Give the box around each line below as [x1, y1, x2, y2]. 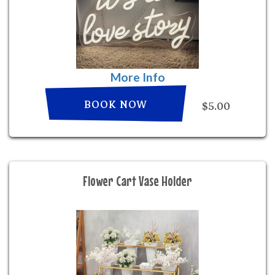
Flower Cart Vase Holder [83, 172, 192, 189]
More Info [110, 70, 165, 84]
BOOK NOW [84, 96, 147, 114]
